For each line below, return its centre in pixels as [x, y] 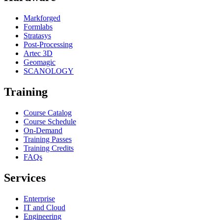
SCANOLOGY [49, 71]
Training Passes [48, 139]
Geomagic [40, 62]
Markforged [42, 18]
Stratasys [37, 35]
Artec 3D [38, 53]
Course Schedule [50, 121]
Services [25, 178]
